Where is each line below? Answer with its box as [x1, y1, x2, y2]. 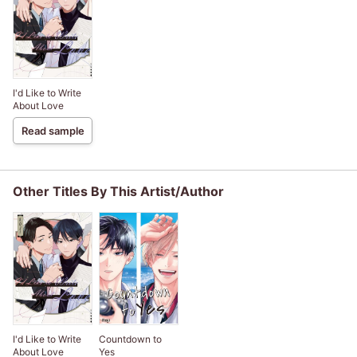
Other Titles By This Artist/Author [13, 182, 224, 199]
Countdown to [99, 332, 162, 345]
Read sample [21, 124, 84, 137]
